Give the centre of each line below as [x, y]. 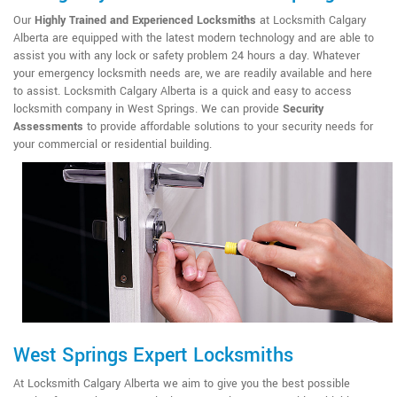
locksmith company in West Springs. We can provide [148, 109]
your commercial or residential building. [113, 145]
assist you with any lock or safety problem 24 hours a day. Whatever [187, 56]
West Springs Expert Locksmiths [153, 355]
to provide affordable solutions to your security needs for [228, 127]
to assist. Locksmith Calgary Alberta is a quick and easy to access [183, 92]
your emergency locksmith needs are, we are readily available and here [193, 74]
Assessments [48, 127]
